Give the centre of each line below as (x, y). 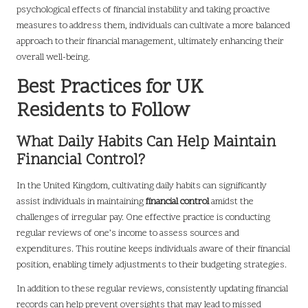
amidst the (231, 202)
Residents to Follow (103, 112)
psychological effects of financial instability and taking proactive (143, 10)
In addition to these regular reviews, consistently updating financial (152, 289)
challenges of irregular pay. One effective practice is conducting (143, 218)
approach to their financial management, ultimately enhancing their (150, 42)
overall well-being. (53, 58)
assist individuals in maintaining (81, 202)
